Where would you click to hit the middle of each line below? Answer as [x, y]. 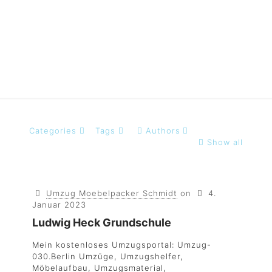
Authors [163, 131]
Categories [53, 131]
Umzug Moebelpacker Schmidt [112, 193]
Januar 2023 [59, 205]
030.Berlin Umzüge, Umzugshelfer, [108, 256]
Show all [225, 142]
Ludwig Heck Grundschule [102, 223]
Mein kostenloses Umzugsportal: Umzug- [122, 245]
